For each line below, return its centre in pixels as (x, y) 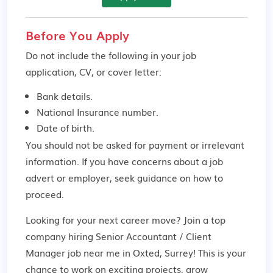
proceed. (45, 194)
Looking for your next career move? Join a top (126, 219)
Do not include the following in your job (111, 55)
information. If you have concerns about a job (124, 161)
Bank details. (65, 96)
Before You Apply (77, 35)
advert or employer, (70, 177)
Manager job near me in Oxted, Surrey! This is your (136, 252)
